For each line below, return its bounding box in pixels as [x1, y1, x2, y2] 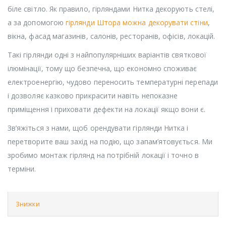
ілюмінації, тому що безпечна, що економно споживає [8, 63, 197, 73]
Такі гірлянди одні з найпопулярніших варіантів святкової [8, 49, 206, 60]
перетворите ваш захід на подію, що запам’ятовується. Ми [8, 136, 212, 146]
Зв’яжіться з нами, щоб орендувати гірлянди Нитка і [8, 123, 189, 133]
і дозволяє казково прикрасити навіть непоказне [8, 90, 178, 100]
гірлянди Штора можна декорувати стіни [66, 17, 208, 27]
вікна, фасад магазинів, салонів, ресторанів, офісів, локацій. [8, 31, 215, 41]
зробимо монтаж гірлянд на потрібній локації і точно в [8, 150, 199, 160]
